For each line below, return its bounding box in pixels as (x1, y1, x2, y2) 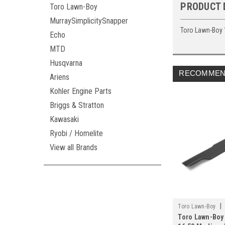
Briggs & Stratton (50, 100, 104, 110)
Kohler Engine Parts (50, 86, 111, 96)
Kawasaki (50, 115, 79, 124)
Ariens (50, 72, 69, 82)
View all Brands (50, 143, 97, 152)
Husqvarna (50, 58, 82, 68)
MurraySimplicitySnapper (50, 16, 128, 26)
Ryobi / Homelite (50, 129, 103, 138)
